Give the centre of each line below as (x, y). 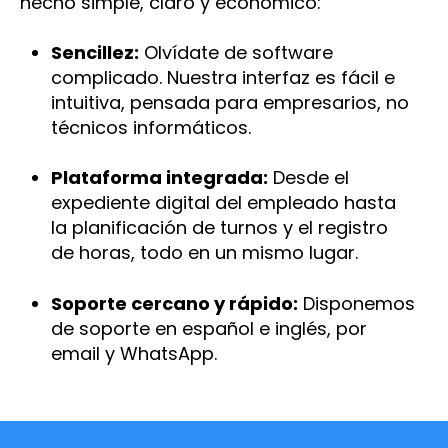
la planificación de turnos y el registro (219, 228)
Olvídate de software (235, 53)
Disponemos (356, 303)
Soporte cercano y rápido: (174, 303)
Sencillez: (94, 53)
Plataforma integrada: (159, 178)
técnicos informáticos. (150, 128)
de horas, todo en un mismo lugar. (204, 253)
